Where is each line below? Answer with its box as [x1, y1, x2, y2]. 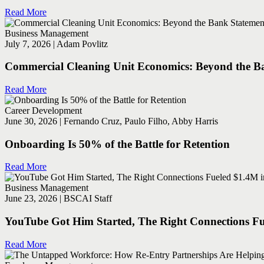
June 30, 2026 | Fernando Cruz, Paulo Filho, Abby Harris [5, 116, 218, 126]
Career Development [5, 105, 82, 115]
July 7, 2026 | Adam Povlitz [5, 38, 108, 49]
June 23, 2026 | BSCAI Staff [5, 193, 112, 204]
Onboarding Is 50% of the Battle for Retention [5, 137, 230, 150]
